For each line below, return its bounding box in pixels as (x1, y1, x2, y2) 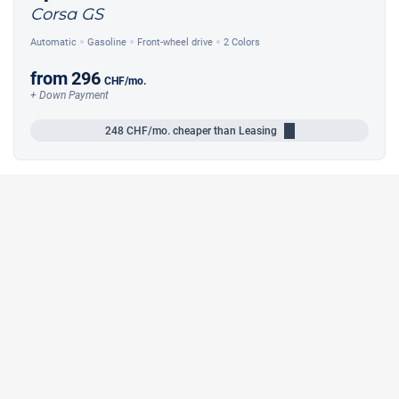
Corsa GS (30, 4, 103, 25)
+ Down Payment (30, 89, 109, 102)
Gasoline (87, 36, 126, 48)
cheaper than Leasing (169, 124, 277, 137)
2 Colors (224, 36, 260, 48)
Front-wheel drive (137, 36, 213, 48)
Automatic (30, 36, 77, 48)
